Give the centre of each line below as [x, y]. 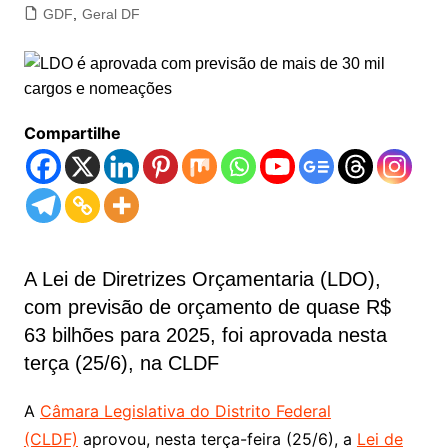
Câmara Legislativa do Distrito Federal [185, 411]
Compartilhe [72, 133]
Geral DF [110, 14]
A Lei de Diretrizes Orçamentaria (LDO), [202, 279]
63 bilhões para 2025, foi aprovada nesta [205, 335]
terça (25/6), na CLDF [121, 363]
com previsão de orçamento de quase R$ [207, 307]
